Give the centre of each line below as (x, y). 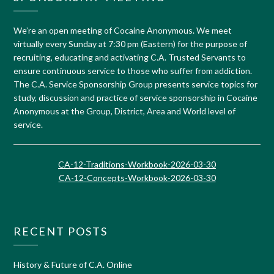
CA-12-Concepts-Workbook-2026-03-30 (137, 177)
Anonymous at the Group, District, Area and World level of (125, 111)
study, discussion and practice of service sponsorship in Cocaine (136, 97)
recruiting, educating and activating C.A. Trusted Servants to (130, 57)
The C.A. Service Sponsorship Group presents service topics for (136, 84)
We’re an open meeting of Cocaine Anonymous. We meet (123, 30)
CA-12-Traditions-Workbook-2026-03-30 (137, 164)
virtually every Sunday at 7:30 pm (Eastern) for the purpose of (131, 43)
